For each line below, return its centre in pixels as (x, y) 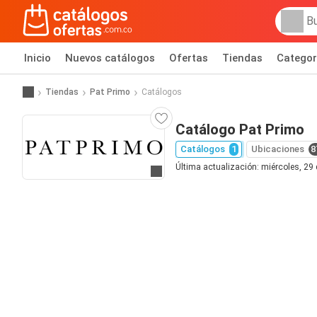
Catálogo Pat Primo (240, 129)
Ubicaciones (278, 149)
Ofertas (189, 58)
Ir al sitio (175, 172)
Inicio (38, 58)
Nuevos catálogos (110, 58)
